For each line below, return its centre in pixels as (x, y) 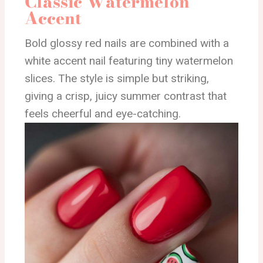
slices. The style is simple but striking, (117, 79)
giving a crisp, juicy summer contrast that (126, 96)
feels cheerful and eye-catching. (103, 114)
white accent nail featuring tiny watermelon (129, 61)
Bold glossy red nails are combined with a (127, 43)
